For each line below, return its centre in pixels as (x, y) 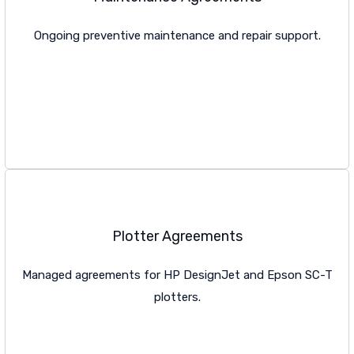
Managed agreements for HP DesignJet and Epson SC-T (177, 275)
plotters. (177, 298)
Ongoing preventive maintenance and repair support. (177, 36)
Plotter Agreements (177, 237)
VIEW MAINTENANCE (76, 98)
